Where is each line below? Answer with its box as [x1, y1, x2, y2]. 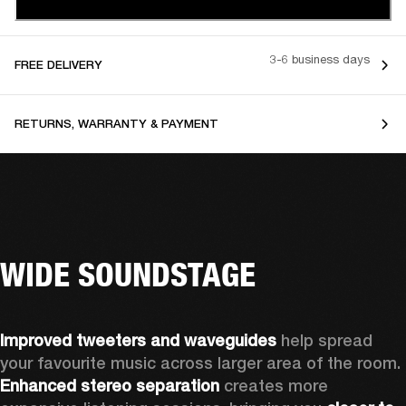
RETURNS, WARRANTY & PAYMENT [14, 116, 218, 130]
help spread [281, 330, 372, 350]
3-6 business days [270, 52, 370, 67]
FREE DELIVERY [14, 57, 102, 72]
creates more [219, 375, 328, 395]
